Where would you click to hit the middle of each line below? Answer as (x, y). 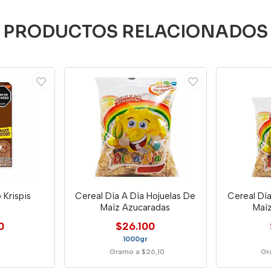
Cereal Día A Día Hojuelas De (135, 196)
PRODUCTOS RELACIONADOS (135, 32)
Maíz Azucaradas (135, 207)
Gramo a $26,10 (137, 251)
